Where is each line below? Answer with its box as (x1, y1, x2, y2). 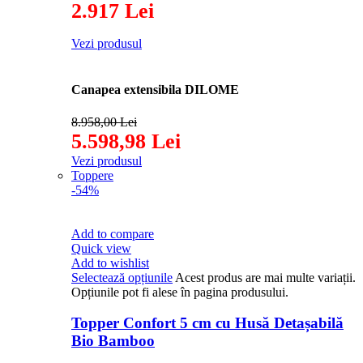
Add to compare (71, 226, 154, 241)
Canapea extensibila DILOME (71, 83, 239, 97)
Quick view (71, 241, 131, 255)
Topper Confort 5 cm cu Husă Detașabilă (71, 314, 344, 332)
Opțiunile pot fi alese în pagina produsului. (71, 284, 288, 299)
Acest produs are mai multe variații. (175, 270, 356, 284)
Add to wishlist (71, 255, 149, 270)
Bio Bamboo (71, 332, 155, 350)
